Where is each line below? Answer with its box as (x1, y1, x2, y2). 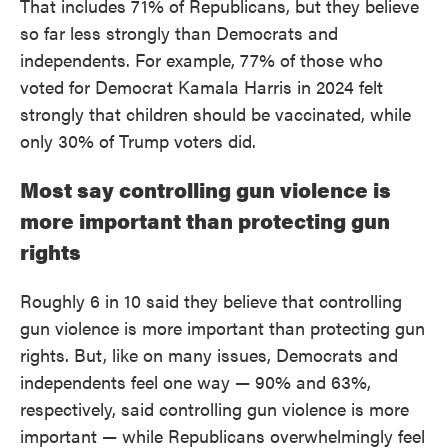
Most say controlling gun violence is (20, 174, 391, 204)
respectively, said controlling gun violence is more (20, 396, 409, 421)
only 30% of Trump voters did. (20, 128, 256, 153)
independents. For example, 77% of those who (20, 47, 383, 72)
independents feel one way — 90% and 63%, (20, 369, 371, 394)
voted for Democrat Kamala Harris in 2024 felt (20, 74, 383, 99)
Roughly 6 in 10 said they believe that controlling (20, 288, 402, 313)
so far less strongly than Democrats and (20, 20, 338, 45)
